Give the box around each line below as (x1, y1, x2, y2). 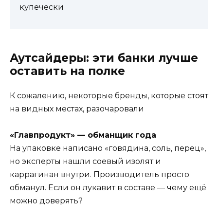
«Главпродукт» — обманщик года (10, 130, 156, 140)
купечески (19, 2, 64, 12)
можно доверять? (10, 196, 83, 206)
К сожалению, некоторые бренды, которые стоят (10, 91, 208, 100)
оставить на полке (10, 64, 125, 78)
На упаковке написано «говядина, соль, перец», (10, 144, 206, 153)
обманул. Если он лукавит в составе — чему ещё (10, 183, 206, 193)
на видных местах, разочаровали (10, 104, 144, 113)
